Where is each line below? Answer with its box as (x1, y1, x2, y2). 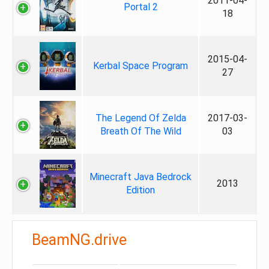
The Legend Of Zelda (95, 112, 186, 124)
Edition (126, 184, 155, 196)
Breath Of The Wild (100, 125, 181, 137)
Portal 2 (123, 1, 158, 13)
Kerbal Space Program (93, 60, 188, 71)
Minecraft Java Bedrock (89, 171, 192, 183)
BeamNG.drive (32, 231, 127, 249)
